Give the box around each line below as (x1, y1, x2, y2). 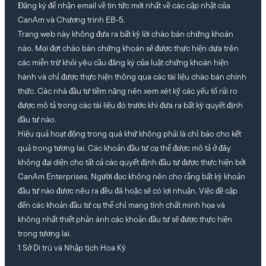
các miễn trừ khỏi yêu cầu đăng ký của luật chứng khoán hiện (17, 59, 229, 68)
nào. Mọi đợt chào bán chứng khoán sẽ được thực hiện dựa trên (17, 45, 239, 54)
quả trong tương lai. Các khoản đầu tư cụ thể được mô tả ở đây (17, 144, 231, 154)
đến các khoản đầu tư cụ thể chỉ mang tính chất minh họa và (17, 201, 225, 211)
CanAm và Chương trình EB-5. (17, 16, 125, 26)
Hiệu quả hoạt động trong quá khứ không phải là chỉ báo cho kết (17, 130, 241, 140)
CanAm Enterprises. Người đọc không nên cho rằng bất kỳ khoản (17, 173, 245, 182)
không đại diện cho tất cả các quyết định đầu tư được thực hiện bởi (17, 159, 246, 168)
